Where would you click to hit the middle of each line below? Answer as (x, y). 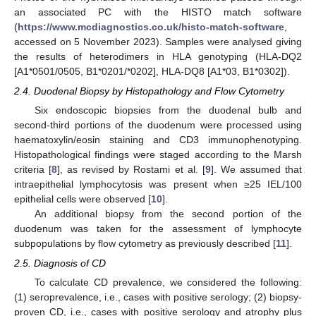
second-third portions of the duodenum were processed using (158, 124)
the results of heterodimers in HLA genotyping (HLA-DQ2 (158, 56)
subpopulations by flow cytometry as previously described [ (145, 243)
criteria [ (33, 169)
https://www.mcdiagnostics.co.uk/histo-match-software (151, 26)
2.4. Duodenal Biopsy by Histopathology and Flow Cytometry (149, 91)
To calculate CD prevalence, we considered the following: (168, 282)
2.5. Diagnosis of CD (60, 263)
